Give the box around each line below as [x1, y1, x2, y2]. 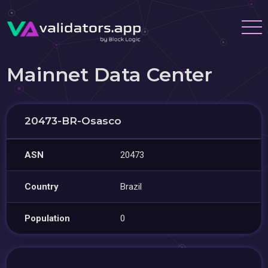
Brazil [120, 181, 142, 192]
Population [25, 213, 71, 224]
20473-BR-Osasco [25, 115, 122, 127]
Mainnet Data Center [7, 63, 213, 86]
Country [25, 181, 59, 192]
